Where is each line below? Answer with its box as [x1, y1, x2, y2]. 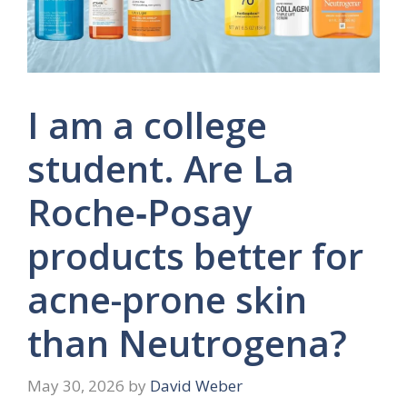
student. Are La [27, 143, 294, 194]
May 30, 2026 [27, 375, 124, 397]
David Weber [150, 375, 243, 397]
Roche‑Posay [27, 186, 252, 237]
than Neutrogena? [27, 317, 347, 368]
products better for [27, 230, 363, 281]
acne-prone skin [27, 273, 307, 324]
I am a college [27, 99, 267, 150]
